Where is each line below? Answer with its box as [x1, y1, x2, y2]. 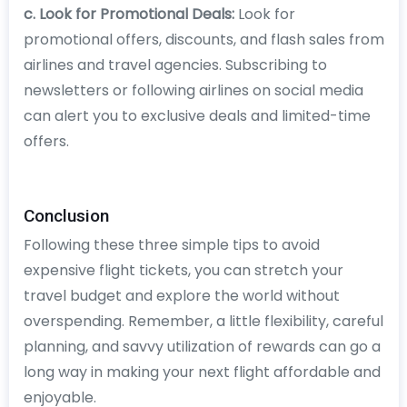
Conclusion [23, 204, 109, 226]
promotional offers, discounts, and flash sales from [23, 28, 384, 50]
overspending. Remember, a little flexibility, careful [23, 310, 383, 332]
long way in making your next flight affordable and [23, 361, 381, 382]
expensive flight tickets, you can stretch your [23, 259, 343, 281]
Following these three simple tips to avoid [23, 233, 320, 255]
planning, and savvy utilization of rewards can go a [23, 335, 381, 357]
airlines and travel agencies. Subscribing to [23, 54, 327, 75]
